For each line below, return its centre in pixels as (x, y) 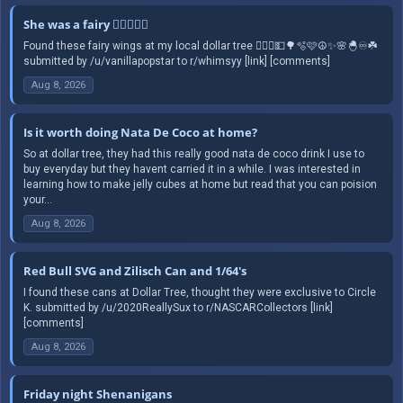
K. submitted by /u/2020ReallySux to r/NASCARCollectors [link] (178, 307)
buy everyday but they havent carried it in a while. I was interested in (192, 169)
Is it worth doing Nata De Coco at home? (140, 132)
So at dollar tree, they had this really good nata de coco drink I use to (194, 153)
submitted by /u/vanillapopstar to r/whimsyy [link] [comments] (177, 61)
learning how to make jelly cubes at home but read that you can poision (200, 184)
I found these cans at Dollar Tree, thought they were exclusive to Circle (200, 292)
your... (38, 199)
